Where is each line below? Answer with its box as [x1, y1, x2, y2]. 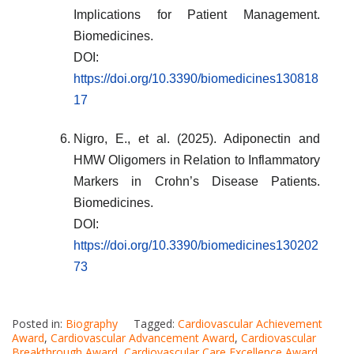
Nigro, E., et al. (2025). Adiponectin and [73, 131, 320, 145]
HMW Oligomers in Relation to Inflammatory [73, 153, 320, 167]
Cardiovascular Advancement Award [51, 330, 235, 345]
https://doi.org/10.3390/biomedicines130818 [73, 71, 318, 85]
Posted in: [12, 315, 66, 331]
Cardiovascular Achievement [178, 315, 322, 331]
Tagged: [134, 315, 178, 331]
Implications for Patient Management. [73, 7, 320, 21]
